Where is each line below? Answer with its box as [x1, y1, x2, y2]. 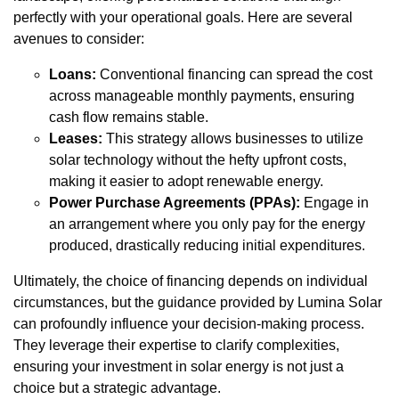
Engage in [300, 195, 369, 211]
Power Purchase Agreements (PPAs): [49, 195, 300, 211]
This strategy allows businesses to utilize [102, 131, 363, 147]
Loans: [49, 67, 96, 83]
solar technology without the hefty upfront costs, [49, 152, 346, 168]
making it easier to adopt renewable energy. [49, 174, 323, 190]
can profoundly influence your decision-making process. [13, 316, 364, 332]
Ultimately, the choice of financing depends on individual [13, 273, 368, 289]
